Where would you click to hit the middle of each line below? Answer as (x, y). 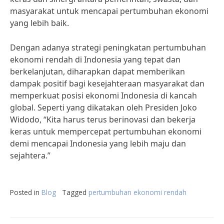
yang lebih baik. (39, 23)
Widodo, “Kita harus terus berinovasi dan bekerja (103, 119)
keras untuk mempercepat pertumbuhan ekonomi (106, 131)
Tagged (75, 192)
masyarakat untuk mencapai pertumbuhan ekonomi (109, 11)
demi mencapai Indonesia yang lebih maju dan (98, 143)
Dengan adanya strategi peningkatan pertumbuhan (108, 47)
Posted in (26, 192)
